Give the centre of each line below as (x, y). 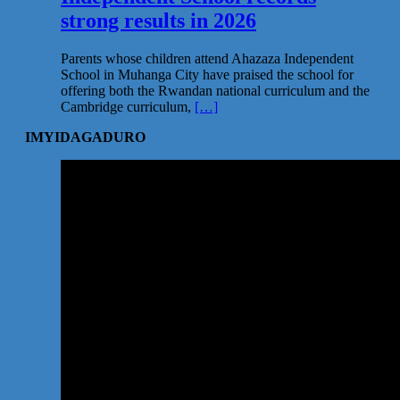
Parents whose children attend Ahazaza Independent (207, 58)
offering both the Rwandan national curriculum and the (215, 90)
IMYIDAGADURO (85, 137)
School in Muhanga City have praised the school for (207, 74)
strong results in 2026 (158, 20)
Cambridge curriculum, (128, 106)
